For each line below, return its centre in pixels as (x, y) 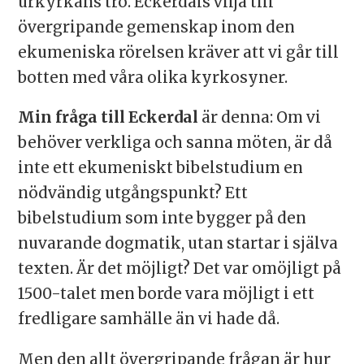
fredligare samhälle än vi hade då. (148, 319)
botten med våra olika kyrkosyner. (152, 77)
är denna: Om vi (259, 118)
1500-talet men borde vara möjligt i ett (166, 294)
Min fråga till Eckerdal (108, 118)
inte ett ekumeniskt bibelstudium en (160, 168)
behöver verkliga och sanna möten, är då (175, 143)
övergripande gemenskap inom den (156, 27)
